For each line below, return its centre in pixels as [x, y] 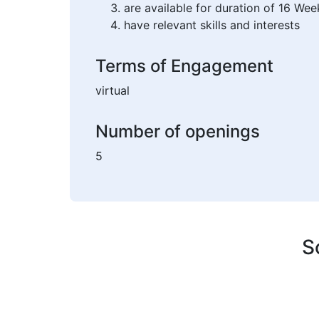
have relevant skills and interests [212, 25]
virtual [113, 91]
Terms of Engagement [184, 66]
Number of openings [178, 132]
